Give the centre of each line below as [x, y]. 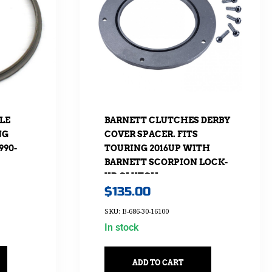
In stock [121, 227]
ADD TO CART [158, 262]
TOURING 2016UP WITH [157, 148]
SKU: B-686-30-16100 [136, 211]
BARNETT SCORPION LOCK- [166, 162]
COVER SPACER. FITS [151, 134]
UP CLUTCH [131, 176]
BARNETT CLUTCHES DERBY [167, 121]
